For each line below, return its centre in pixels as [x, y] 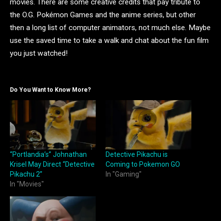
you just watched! [39, 54]
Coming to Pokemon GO [143, 164]
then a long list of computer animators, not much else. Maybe [110, 28]
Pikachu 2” [26, 174]
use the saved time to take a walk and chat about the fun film [109, 41]
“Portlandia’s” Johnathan [48, 154]
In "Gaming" [124, 174]
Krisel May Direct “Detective [52, 164]
